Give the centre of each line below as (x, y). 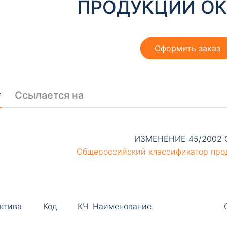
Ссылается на (49, 95)
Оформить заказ (188, 48)
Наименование (122, 206)
